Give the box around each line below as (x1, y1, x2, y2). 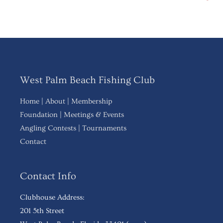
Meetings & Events (64, 111, 124, 119)
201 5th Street (20, 207, 64, 216)
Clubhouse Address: (20, 193, 85, 202)
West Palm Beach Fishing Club (20, 75, 155, 86)
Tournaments (82, 124, 126, 133)
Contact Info (20, 171, 76, 182)
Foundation (20, 111, 58, 119)
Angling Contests (20, 124, 76, 133)
